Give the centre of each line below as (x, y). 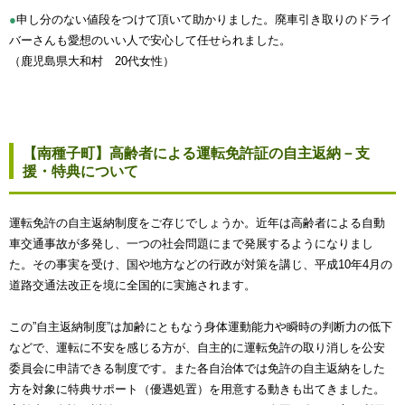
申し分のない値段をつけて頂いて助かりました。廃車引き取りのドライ (204, 19)
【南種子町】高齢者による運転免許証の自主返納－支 (196, 153)
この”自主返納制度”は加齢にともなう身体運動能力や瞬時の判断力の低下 (201, 326)
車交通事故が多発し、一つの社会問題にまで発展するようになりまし (191, 243)
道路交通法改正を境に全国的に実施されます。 (132, 285)
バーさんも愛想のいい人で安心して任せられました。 (150, 40)
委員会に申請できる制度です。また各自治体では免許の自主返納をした (197, 368)
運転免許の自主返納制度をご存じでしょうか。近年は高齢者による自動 (197, 222)
